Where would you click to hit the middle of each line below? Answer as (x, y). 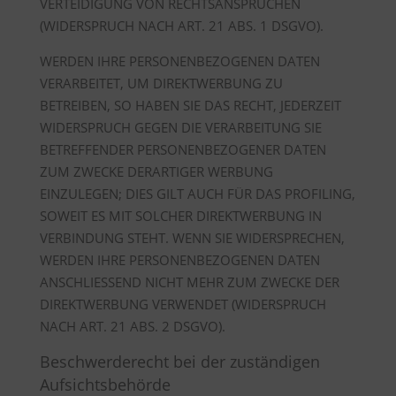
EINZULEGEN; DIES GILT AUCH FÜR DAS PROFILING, (197, 194)
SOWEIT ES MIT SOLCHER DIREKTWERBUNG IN (180, 216)
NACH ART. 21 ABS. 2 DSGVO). (132, 326)
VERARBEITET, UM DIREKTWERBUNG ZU (161, 83)
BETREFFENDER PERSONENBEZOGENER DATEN (183, 149)
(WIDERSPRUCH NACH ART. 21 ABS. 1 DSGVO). (181, 26)
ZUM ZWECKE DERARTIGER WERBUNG (156, 171)
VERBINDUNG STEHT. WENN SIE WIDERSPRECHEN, (192, 238)
